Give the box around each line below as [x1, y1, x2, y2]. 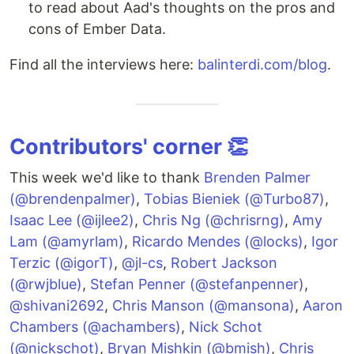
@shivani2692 [9, 297, 104, 314]
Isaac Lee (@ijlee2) [9, 212, 134, 228]
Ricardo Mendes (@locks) [132, 233, 303, 250]
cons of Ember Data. [28, 21, 166, 37]
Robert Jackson [171, 254, 277, 271]
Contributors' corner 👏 [9, 134, 248, 160]
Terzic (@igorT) [9, 254, 114, 271]
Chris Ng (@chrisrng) [142, 212, 284, 228]
